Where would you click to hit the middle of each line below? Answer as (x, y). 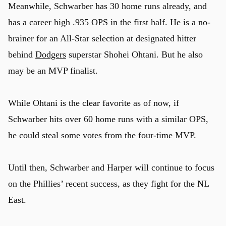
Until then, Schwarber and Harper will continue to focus (111, 167)
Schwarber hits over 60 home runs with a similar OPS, (108, 119)
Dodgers (51, 54)
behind (22, 54)
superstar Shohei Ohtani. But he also (134, 54)
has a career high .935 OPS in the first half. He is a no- (109, 22)
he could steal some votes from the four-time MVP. (102, 135)
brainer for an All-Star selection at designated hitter (102, 38)
